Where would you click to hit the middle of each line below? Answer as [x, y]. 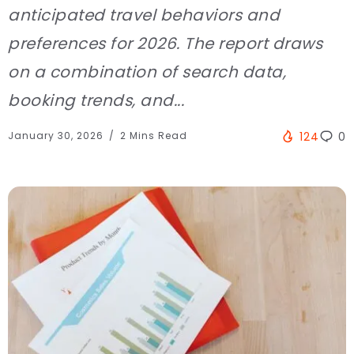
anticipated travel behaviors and [144, 15]
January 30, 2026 [57, 135]
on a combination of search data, [147, 72]
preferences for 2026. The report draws [165, 43]
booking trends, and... [96, 100]
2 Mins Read [152, 135]
